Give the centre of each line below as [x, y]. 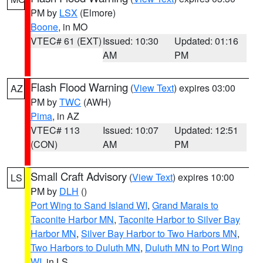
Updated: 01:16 [207, 41]
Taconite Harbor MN [72, 219]
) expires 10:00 [203, 177]
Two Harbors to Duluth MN [85, 247]
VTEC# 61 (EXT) [66, 41]
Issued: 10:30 [130, 41]
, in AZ [66, 116]
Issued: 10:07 [130, 130]
